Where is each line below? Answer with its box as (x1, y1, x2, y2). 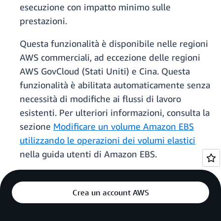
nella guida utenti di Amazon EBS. (20, 148, 157, 160)
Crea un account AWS (72, 187, 149, 198)
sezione (20, 121, 53, 132)
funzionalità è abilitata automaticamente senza (20, 79, 210, 91)
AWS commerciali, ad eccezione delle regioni (20, 52, 200, 63)
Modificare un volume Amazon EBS (53, 121, 194, 132)
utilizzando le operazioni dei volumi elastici (20, 135, 195, 146)
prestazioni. (20, 15, 67, 27)
